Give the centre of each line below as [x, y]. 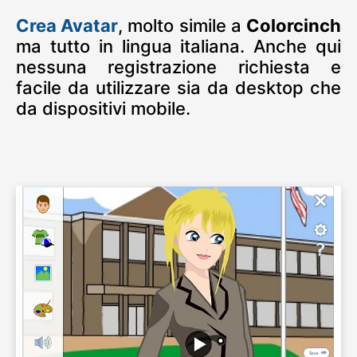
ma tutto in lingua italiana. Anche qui [178, 46]
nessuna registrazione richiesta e [178, 67]
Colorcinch [294, 25]
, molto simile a [182, 25]
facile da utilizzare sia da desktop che [178, 87]
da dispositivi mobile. [103, 108]
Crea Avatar [67, 25]
